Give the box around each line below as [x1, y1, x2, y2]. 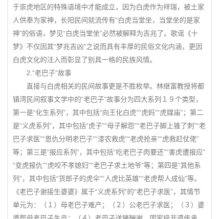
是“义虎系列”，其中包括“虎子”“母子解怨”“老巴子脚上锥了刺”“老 [13, 122, 206, 130]
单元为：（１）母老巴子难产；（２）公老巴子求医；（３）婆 [13, 201, 204, 209]
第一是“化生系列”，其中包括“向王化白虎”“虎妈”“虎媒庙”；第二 [13, 109, 203, 116]
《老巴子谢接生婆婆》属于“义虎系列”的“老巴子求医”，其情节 [13, 188, 200, 196]
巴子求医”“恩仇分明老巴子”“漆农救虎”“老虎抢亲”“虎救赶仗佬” [13, 135, 199, 143]
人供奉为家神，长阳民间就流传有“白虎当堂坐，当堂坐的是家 [13, 16, 200, 24]
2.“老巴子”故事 [13, 69, 71, 77]
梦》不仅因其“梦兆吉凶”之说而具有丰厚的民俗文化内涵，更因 [13, 43, 202, 50]
